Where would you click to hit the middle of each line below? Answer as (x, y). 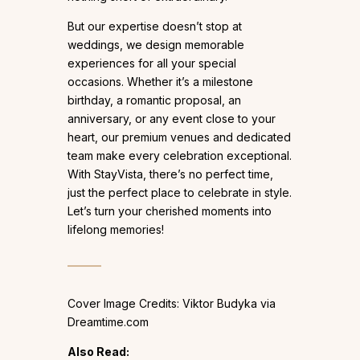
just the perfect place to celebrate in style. (180, 192)
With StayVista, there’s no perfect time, (170, 174)
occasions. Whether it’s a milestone (160, 81)
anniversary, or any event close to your (172, 118)
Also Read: (98, 351)
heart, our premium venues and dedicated (179, 137)
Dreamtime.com (108, 321)
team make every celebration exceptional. (180, 155)
